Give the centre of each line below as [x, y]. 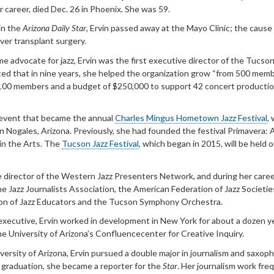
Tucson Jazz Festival [100, 144]
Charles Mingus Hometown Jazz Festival [191, 118]
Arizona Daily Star [54, 28]
